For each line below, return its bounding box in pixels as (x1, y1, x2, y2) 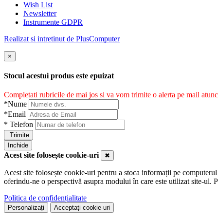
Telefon (8, 120, 35, 129)
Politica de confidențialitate (4, 194, 87, 202)
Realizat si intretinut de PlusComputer (4, 34, 120, 43)
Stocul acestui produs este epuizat (4, 71, 114, 80)
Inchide (8, 142, 28, 149)
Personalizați (8, 204, 44, 212)
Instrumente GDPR (23, 18, 83, 26)
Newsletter (23, 9, 56, 18)
